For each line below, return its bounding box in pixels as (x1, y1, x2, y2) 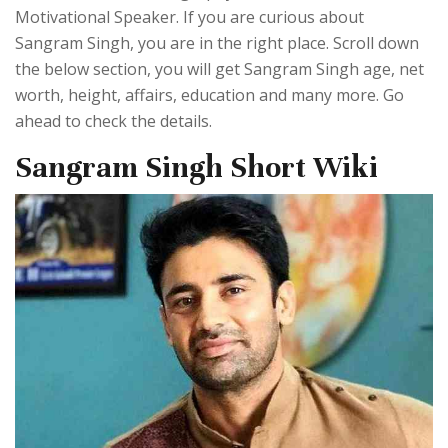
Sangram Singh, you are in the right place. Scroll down (15, 32, 419, 54)
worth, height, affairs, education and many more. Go (15, 84, 404, 106)
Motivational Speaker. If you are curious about (15, 6, 364, 28)
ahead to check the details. (15, 110, 212, 132)
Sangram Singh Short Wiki (15, 149, 378, 186)
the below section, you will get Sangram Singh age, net (15, 58, 424, 80)
